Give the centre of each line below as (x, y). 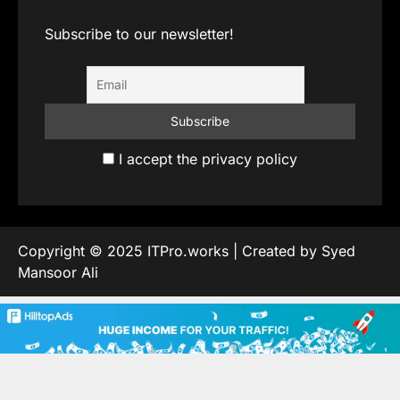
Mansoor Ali (58, 273)
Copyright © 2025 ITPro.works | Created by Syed (187, 251)
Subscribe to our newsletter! (139, 34)
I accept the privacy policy (206, 159)
